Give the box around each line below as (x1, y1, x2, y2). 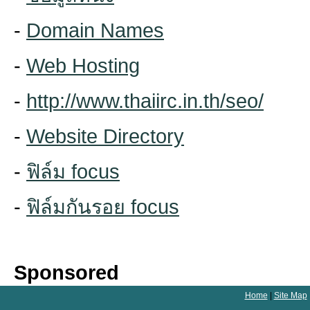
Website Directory (26, 125, 184, 147)
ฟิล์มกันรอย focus (26, 196, 179, 218)
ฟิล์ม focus (26, 161, 120, 183)
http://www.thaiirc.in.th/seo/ (26, 90, 264, 112)
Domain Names (26, 19, 164, 42)
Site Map (273, 291, 307, 300)
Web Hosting (26, 55, 140, 77)
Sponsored (14, 262, 119, 284)
